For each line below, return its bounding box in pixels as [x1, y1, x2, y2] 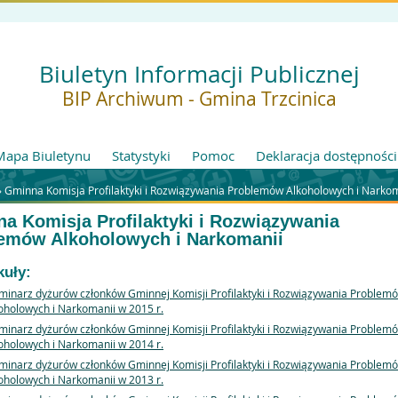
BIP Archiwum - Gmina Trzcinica [61, 86, 337, 111]
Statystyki [112, 147, 171, 164]
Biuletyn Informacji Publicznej [38, 58, 360, 90]
